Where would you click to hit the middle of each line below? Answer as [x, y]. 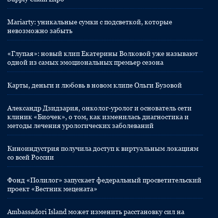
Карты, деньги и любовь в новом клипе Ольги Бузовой [95, 85]
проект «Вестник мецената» [52, 189]
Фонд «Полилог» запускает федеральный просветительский [104, 180]
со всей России [31, 157]
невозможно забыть [40, 31]
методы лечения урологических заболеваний [81, 126]
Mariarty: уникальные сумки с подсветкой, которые [90, 22]
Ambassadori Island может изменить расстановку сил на [96, 212]
